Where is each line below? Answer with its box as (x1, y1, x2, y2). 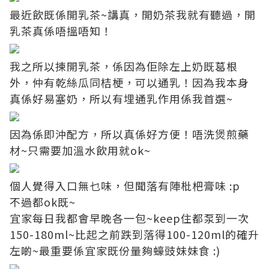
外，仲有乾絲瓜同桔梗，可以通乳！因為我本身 (10, 74, 249, 91)
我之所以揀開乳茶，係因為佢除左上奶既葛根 (10, 58, 238, 74)
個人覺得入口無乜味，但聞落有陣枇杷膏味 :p (10, 178, 240, 194)
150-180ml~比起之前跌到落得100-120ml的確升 (10, 226, 259, 243)
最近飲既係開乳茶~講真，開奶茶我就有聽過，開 (10, 7, 256, 23)
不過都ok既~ (10, 194, 76, 210)
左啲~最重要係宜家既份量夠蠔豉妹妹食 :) (10, 243, 220, 259)
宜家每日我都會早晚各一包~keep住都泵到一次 (10, 210, 249, 226)
